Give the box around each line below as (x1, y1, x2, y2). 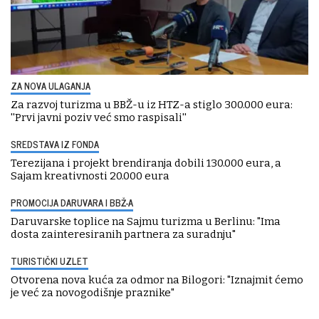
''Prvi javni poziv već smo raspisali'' (11, 111, 187, 125)
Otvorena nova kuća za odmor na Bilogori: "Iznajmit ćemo (11, 273, 303, 287)
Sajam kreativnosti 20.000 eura (11, 169, 169, 183)
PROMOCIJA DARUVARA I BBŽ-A (11, 195, 133, 211)
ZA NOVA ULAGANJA (11, 78, 90, 94)
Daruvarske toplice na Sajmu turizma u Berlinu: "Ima (11, 215, 281, 229)
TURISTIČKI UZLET (11, 253, 88, 269)
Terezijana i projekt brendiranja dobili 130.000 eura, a (11, 157, 281, 170)
